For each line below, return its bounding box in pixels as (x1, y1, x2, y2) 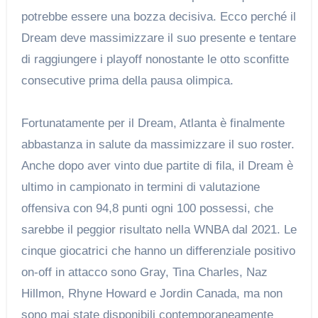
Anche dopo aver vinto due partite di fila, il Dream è (21, 159, 293, 173)
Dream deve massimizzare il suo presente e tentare (21, 31, 296, 45)
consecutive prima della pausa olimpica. (21, 74, 234, 88)
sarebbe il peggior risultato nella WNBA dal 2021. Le (21, 223, 297, 237)
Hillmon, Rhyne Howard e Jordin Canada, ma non (21, 287, 283, 301)
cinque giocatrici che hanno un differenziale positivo (21, 244, 295, 258)
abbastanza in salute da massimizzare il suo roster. (21, 138, 295, 152)
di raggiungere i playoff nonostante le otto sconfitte (21, 53, 289, 67)
